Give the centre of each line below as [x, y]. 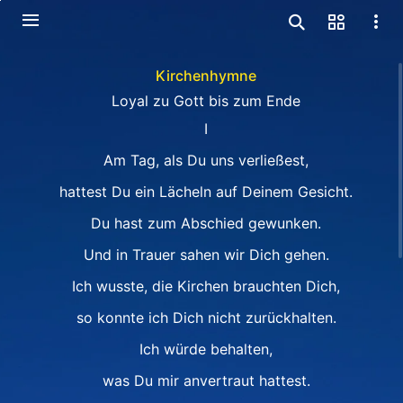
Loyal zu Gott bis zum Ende [206, 101]
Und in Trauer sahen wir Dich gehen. [206, 255]
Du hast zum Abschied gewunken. [206, 223]
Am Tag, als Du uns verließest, [206, 160]
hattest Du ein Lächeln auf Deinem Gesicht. [206, 192]
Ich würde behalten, [206, 349]
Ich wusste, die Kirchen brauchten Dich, [206, 286]
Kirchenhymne [206, 76]
